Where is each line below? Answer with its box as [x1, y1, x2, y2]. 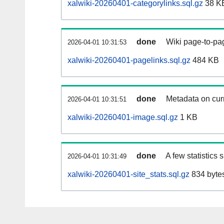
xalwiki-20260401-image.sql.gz [67, 113, 178, 122]
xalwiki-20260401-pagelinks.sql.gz [67, 56, 190, 65]
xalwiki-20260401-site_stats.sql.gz [67, 170, 189, 179]
